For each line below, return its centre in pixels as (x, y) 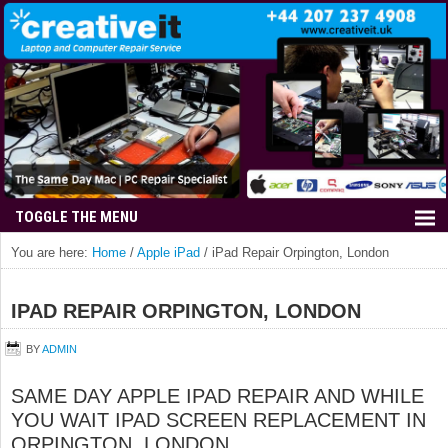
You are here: (51, 252)
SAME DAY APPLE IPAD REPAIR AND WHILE (217, 396)
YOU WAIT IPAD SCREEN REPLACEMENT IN (218, 420)
